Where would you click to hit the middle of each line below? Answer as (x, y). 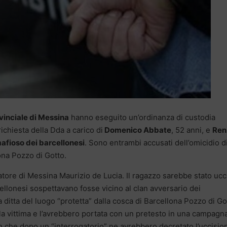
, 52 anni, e (192, 130)
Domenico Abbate (137, 130)
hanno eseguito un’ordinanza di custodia (142, 117)
